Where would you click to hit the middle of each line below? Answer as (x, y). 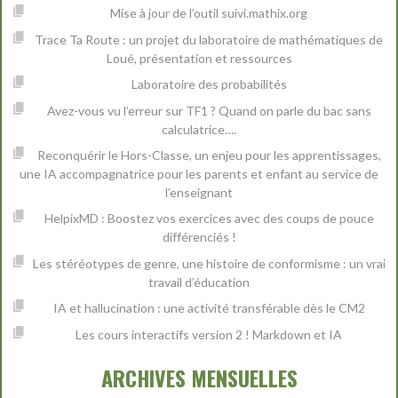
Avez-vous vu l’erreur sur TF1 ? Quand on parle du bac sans (209, 110)
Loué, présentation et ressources (199, 58)
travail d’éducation (199, 282)
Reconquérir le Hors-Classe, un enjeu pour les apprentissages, (209, 155)
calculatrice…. (199, 129)
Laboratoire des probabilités (209, 84)
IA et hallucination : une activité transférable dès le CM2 (209, 308)
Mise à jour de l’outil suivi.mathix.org (209, 13)
